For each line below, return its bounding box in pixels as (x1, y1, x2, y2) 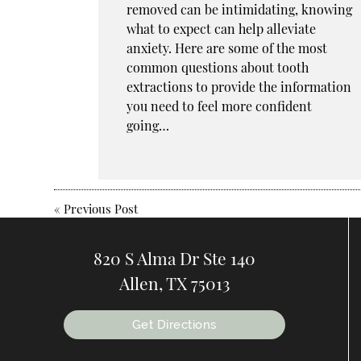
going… (127, 117, 170, 135)
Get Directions (131, 317, 217, 332)
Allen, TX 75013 (118, 271, 230, 294)
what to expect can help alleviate (127, 20, 317, 38)
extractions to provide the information (127, 78, 352, 96)
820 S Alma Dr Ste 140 (93, 246, 255, 269)
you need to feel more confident (127, 98, 313, 115)
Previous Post (64, 201, 139, 218)
